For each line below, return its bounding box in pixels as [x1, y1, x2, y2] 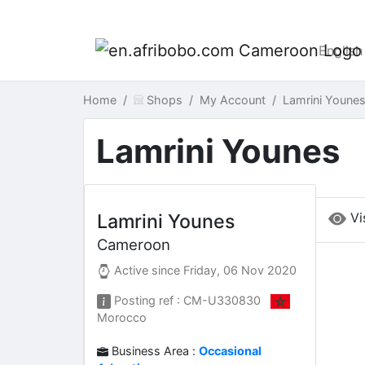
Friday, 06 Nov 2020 [183, 263, 297, 277]
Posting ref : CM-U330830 [111, 293, 271, 307]
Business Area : [108, 344, 200, 358]
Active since [111, 263, 184, 277]
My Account [199, 93, 266, 107]
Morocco [97, 310, 147, 325]
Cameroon [97, 235, 170, 253]
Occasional [199, 344, 262, 358]
